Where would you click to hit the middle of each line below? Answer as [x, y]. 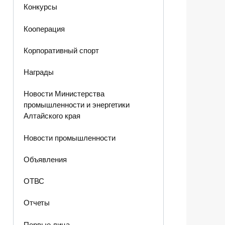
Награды [38, 72]
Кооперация [44, 29]
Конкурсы [40, 7]
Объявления [45, 159]
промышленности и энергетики [76, 105]
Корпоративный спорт [61, 50]
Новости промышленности [69, 138]
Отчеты [36, 203]
